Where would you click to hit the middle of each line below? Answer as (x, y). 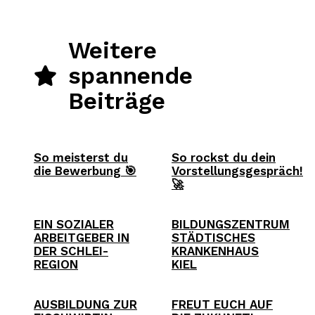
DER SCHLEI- (71, 251)
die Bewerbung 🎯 (85, 171)
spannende (131, 75)
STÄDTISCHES (213, 237)
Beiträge (117, 101)
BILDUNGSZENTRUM (231, 224)
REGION (56, 264)
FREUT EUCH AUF (222, 304)
